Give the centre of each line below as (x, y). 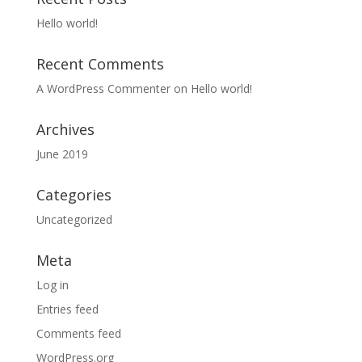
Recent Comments (100, 64)
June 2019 (62, 154)
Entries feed (67, 309)
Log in (52, 285)
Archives (65, 129)
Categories (74, 195)
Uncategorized (74, 219)
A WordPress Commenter (103, 88)
